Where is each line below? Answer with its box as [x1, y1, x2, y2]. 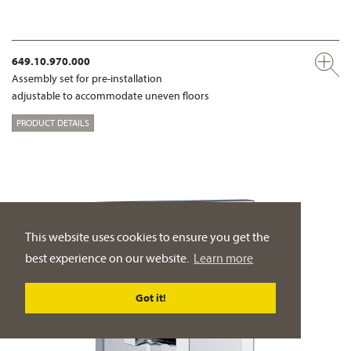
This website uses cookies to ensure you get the [25, 229, 270, 245]
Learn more [194, 250, 254, 266]
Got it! [135, 291, 166, 306]
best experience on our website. [25, 250, 191, 266]
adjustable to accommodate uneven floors [12, 89, 209, 103]
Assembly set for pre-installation [12, 71, 162, 86]
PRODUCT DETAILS [16, 116, 89, 128]
